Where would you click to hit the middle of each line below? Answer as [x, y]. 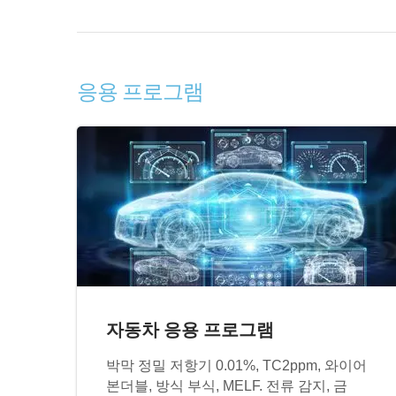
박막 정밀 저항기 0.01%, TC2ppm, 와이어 [237, 365]
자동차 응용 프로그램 [190, 329]
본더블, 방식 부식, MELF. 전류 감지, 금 [227, 385]
